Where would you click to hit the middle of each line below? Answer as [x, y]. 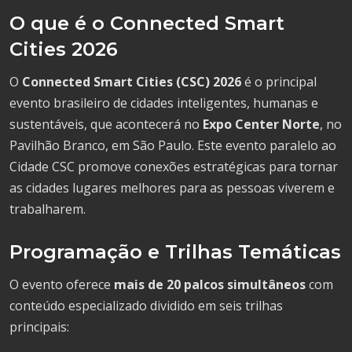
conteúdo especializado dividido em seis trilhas [146, 305]
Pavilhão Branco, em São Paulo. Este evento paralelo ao [173, 145]
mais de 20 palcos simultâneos [210, 284]
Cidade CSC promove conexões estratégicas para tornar [174, 166]
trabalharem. [48, 209]
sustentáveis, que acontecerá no [106, 124]
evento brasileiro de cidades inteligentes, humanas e [164, 103]
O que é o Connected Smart [147, 23]
